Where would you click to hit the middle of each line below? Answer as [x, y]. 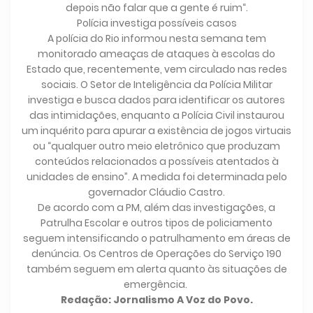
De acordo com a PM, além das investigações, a [156, 208]
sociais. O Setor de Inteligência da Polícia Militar [156, 85]
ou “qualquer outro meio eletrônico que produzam [156, 146]
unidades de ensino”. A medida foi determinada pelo [156, 177]
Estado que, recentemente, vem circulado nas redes [156, 70]
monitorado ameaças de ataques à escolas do [156, 54]
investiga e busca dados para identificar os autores [156, 100]
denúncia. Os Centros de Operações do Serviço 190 [156, 254]
